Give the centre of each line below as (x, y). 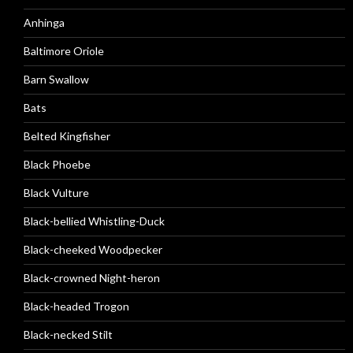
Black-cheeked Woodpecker (93, 249)
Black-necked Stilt (68, 334)
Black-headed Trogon (76, 306)
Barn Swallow (56, 79)
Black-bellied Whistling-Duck (94, 221)
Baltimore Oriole (64, 51)
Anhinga (44, 22)
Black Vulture (56, 193)
